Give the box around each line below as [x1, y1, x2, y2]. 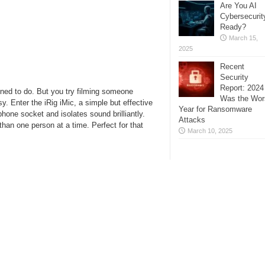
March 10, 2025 [188, 127, 232, 134]
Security [220, 73, 248, 82]
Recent [220, 62, 244, 71]
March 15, [229, 34, 258, 41]
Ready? [220, 22, 246, 31]
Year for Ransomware [179, 105, 252, 114]
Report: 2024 [220, 83, 264, 92]
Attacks [179, 115, 205, 124]
